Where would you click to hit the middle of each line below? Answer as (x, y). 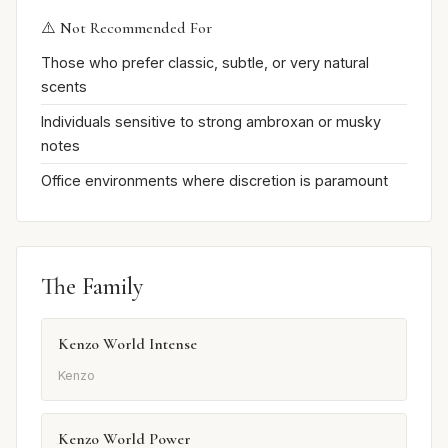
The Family (92, 287)
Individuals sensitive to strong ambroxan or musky (211, 121)
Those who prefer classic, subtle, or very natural (205, 63)
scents (64, 87)
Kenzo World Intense (127, 344)
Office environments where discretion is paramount (214, 180)
